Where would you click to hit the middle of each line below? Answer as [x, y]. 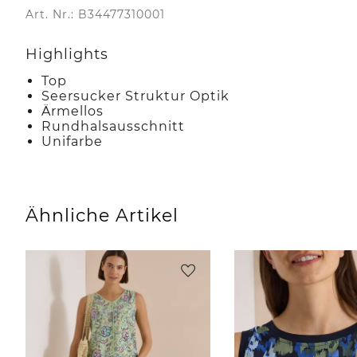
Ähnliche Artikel [102, 215]
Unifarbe [72, 141]
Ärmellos [73, 111]
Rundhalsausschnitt [113, 126]
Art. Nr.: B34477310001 [95, 14]
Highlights [67, 54]
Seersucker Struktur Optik [135, 96]
